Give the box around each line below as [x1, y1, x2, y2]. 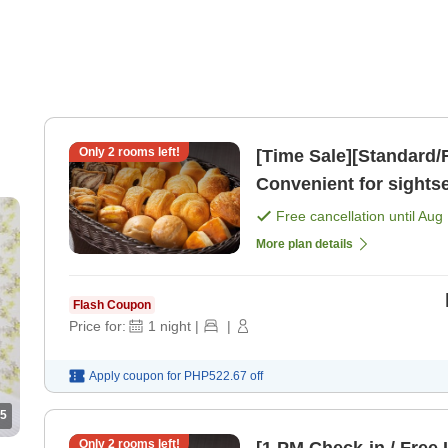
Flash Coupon [73, 298, 151, 313]
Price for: [69, 318, 126, 335]
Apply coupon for [89, 369, 181, 384]
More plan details [256, 237, 353, 252]
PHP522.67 [184, 369, 247, 384]
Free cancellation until [276, 208, 418, 225]
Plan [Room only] [256, 202, 404, 223]
